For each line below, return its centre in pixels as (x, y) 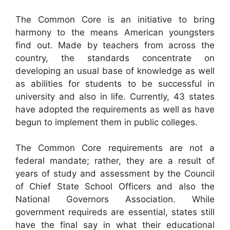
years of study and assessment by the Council (115, 174)
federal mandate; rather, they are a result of (115, 161)
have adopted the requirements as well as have (115, 109)
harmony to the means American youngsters (115, 32)
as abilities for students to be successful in (115, 83)
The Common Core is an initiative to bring (115, 19)
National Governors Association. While (115, 199)
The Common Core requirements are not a (115, 148)
